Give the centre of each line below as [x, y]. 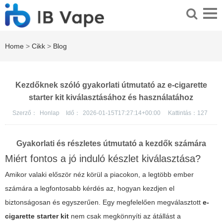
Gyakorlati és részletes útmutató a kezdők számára [111, 144]
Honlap [50, 113]
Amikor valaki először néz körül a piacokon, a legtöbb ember [99, 175]
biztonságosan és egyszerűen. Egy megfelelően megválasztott [104, 202]
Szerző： [25, 113]
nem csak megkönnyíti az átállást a [125, 216]
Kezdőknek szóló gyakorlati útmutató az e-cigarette [111, 85]
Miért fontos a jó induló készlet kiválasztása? [103, 159]
